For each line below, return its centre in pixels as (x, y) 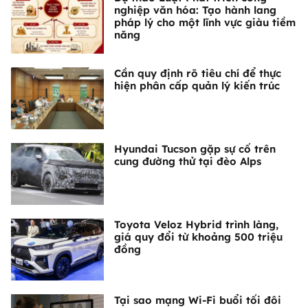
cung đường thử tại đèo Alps (188, 162)
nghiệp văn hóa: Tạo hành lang (195, 10)
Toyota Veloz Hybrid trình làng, (196, 225)
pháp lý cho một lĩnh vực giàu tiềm (205, 23)
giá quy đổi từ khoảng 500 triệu (198, 237)
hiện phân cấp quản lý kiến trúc (197, 86)
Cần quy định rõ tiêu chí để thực (198, 74)
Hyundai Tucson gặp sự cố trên (195, 149)
